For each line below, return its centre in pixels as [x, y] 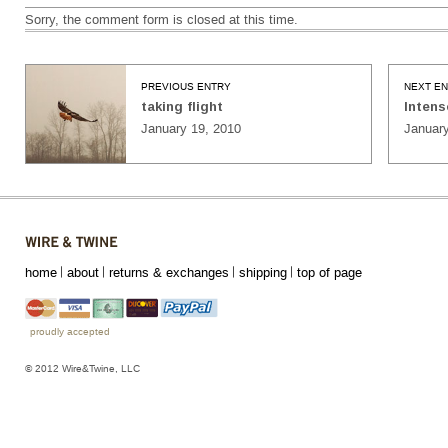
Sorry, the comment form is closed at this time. [161, 19]
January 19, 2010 [191, 128]
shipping [263, 272]
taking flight [182, 106]
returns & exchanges [169, 272]
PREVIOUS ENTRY [186, 86]
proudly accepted [70, 331]
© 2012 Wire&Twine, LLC [82, 368]
